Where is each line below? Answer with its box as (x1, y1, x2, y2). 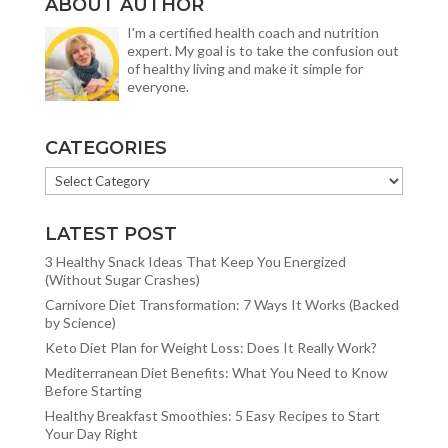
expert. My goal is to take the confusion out (126, 41, 399, 59)
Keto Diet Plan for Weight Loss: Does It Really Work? (44, 338, 377, 356)
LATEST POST (44, 222, 177, 245)
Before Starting (44, 381, 142, 399)
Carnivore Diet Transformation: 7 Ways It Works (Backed (44, 295, 399, 313)
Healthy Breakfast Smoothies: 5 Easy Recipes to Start (44, 406, 380, 424)
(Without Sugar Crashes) (44, 270, 200, 288)
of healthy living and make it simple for (126, 59, 363, 77)
